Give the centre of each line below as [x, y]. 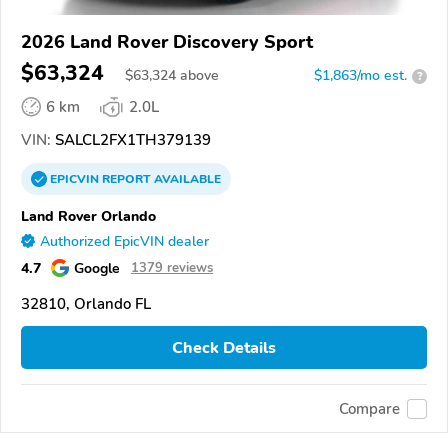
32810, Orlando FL [86, 304]
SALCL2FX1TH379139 [131, 140]
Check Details [224, 347]
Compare [369, 408]
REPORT [126, 179]
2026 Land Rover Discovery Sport [167, 42]
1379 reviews [172, 268]
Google [97, 268]
